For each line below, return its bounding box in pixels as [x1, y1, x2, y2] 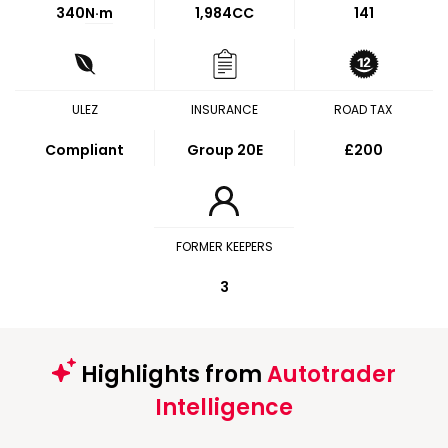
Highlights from [76, 359, 267, 390]
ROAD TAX [334, 101, 393, 118]
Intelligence [155, 392, 293, 423]
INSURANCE [190, 101, 258, 118]
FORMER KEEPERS [175, 238, 273, 255]
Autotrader [267, 359, 396, 390]
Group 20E [186, 140, 263, 160]
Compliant [45, 140, 125, 160]
